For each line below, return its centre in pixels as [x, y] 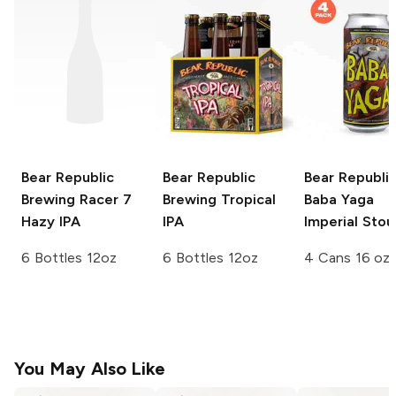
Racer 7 [103, 200]
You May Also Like [90, 369]
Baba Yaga [339, 200]
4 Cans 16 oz [347, 258]
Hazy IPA [51, 222]
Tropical [246, 200]
